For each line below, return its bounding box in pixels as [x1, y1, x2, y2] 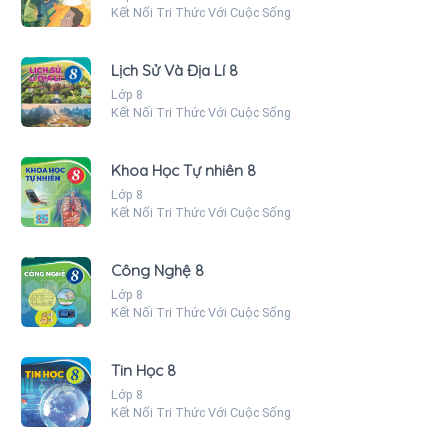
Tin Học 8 [111, 360, 176, 380]
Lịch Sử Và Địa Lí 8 [111, 60, 238, 80]
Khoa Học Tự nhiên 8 [111, 160, 256, 180]
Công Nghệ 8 [111, 260, 204, 280]
